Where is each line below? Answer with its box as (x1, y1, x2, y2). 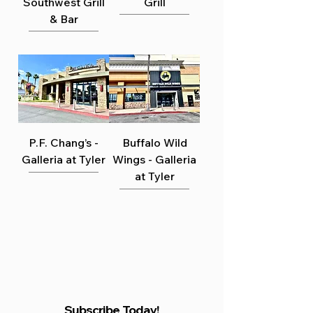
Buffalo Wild (122, 135, 187, 150)
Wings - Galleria (112, 152, 196, 166)
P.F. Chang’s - (29, 135, 99, 150)
